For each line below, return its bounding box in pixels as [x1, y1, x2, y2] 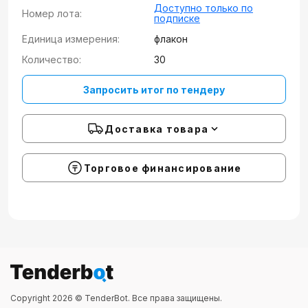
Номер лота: [22, 7, 82, 19]
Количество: [22, 54, 81, 65]
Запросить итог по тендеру [83, 83, 225, 96]
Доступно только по [154, 2, 253, 14]
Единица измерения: [22, 33, 120, 45]
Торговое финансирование [83, 162, 242, 174]
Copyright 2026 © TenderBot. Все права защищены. [10, 292, 222, 303]
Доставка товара [104, 122, 208, 135]
